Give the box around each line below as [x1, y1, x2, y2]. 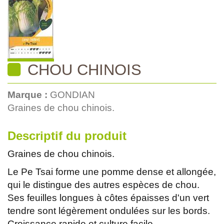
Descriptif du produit [7, 128, 126, 142]
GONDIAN [50, 89, 95, 100]
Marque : [7, 89, 50, 100]
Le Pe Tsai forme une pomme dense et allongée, [7, 166, 216, 177]
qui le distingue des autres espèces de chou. [7, 179, 199, 190]
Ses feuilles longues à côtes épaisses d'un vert [7, 192, 209, 203]
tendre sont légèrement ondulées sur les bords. [7, 205, 210, 216]
